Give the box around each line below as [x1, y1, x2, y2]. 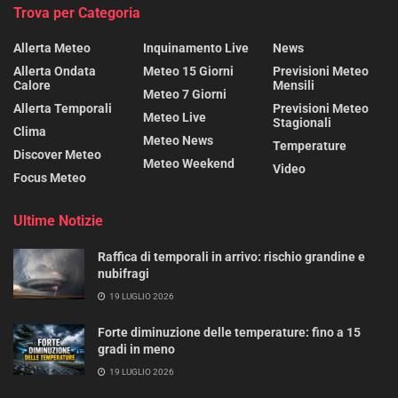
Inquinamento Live [143, 40, 249, 55]
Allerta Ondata [13, 63, 96, 78]
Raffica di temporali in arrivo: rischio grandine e [98, 249, 365, 264]
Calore [13, 77, 51, 92]
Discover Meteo [13, 147, 101, 162]
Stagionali [273, 115, 331, 130]
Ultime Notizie [13, 211, 103, 229]
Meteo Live [143, 109, 206, 124]
